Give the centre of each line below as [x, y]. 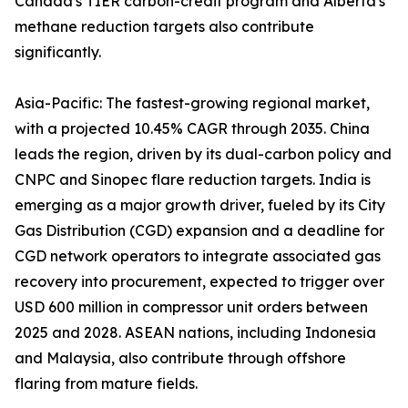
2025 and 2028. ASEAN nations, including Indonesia [195, 333]
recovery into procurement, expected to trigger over [199, 282]
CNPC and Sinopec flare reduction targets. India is [193, 180]
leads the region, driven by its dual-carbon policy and [203, 154]
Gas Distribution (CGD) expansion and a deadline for [199, 231]
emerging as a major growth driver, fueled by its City [200, 205]
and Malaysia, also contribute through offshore [180, 358]
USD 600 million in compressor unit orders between [191, 307]
